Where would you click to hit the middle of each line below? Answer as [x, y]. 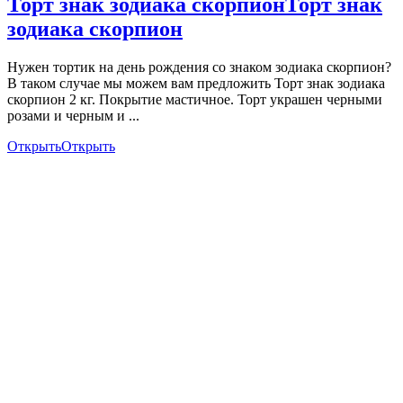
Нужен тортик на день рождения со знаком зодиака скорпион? [199, 67]
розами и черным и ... [73, 115]
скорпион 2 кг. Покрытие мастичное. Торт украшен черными [195, 99]
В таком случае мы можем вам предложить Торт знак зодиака [196, 83]
